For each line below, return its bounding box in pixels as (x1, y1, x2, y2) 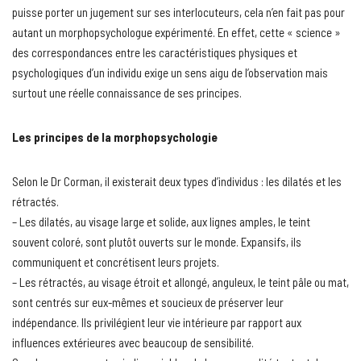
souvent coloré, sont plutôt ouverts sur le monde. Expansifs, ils (12, 234, 301, 250)
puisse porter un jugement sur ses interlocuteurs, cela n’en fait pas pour (12, 5, 345, 20)
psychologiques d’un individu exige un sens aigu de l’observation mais (12, 65, 328, 81)
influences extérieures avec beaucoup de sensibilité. (12, 335, 254, 351)
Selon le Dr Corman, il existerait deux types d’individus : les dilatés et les (12, 174, 342, 189)
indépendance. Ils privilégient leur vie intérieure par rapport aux (12, 315, 301, 330)
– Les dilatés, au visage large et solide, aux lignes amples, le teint (12, 214, 310, 230)
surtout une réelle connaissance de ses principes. (12, 85, 242, 101)
